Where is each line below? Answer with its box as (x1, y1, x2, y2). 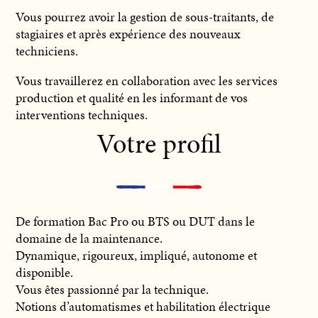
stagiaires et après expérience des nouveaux (16, 24, 241, 43)
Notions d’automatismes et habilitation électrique (16, 297, 271, 315)
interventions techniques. (16, 105, 148, 124)
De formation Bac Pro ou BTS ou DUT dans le (16, 212, 256, 230)
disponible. (16, 263, 74, 281)
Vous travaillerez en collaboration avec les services (16, 71, 278, 89)
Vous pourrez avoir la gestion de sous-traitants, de (16, 7, 275, 26)
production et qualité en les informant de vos (16, 88, 248, 106)
